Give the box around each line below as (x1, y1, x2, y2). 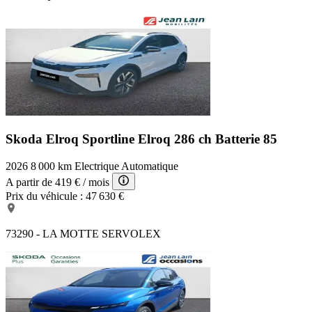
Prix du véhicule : (6, 189, 83, 202)
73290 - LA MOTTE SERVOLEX (6, 227, 161, 240)
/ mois (83, 175, 109, 188)
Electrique (75, 159, 119, 172)
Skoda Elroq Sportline (6, 131, 138, 146)
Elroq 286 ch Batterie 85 (138, 131, 277, 146)
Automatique (121, 159, 178, 172)
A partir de (6, 175, 52, 188)
